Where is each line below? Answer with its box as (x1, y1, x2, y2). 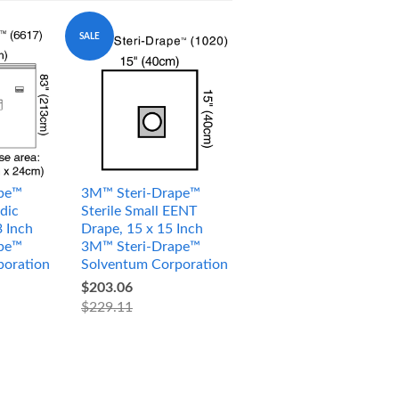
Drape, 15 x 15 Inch (81, 221, 203, 236)
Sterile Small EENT (81, 203, 197, 218)
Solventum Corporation (81, 256, 228, 272)
